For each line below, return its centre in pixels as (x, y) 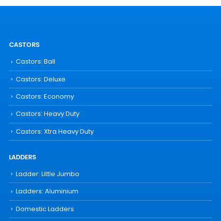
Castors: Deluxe (40, 79)
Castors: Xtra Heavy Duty (55, 131)
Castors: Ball (35, 62)
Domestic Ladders (45, 209)
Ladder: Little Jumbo (47, 174)
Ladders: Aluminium (47, 191)
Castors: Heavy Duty (47, 114)
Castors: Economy (45, 96)
